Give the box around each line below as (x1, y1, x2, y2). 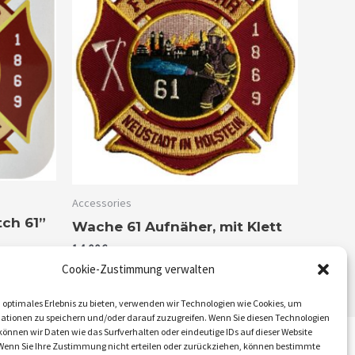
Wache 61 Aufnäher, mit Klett (72, 218, 282, 235)
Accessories (72, 195, 132, 210)
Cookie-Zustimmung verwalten (62, 261, 216, 277)
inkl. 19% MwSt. (109, 244, 172, 257)
